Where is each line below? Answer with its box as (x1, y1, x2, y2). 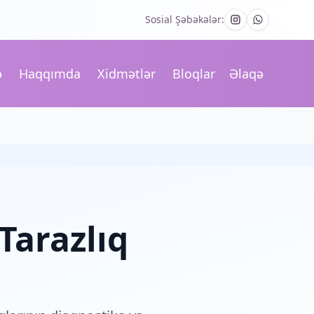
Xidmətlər (97, 65, 156, 82)
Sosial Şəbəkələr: (145, 13, 224, 26)
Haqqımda (19, 65, 81, 82)
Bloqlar (172, 65, 215, 82)
